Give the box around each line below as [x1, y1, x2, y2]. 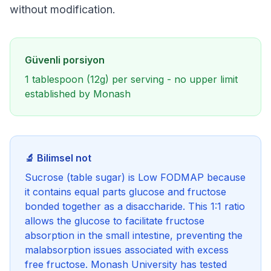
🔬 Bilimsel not [25, 152, 91, 164]
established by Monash [25, 88, 131, 100]
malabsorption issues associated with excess [25, 244, 229, 256]
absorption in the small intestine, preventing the [25, 229, 243, 241]
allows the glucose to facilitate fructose [25, 215, 204, 227]
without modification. [10, 3, 116, 16]
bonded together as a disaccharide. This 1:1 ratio [25, 200, 245, 212]
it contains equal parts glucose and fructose [25, 186, 226, 198]
